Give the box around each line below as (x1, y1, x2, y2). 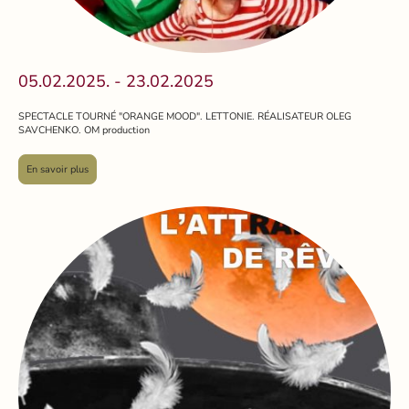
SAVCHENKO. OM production (18, 122, 150, 137)
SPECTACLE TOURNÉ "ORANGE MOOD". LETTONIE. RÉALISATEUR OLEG (18, 109, 351, 123)
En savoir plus (26, 162, 89, 176)
